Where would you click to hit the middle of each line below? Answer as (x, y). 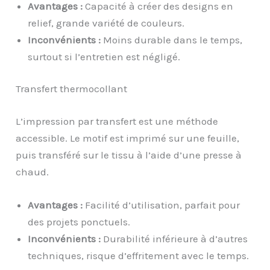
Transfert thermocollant (72, 89)
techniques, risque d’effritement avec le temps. (139, 255)
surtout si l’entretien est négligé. (104, 56)
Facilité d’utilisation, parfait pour (162, 205)
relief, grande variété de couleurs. (106, 23)
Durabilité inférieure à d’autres (174, 238)
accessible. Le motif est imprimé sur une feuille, (128, 138)
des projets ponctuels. (79, 221)
